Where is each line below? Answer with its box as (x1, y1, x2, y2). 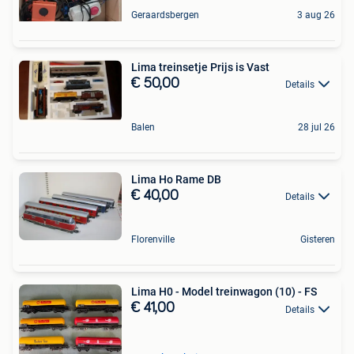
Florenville (131, 234, 175, 246)
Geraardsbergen (131, 9, 199, 21)
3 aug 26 (297, 9, 335, 21)
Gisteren (300, 234, 335, 246)
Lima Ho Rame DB (131, 172, 221, 186)
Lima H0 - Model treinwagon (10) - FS (131, 285, 317, 299)
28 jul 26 (298, 121, 335, 133)
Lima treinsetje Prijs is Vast (131, 60, 269, 73)
